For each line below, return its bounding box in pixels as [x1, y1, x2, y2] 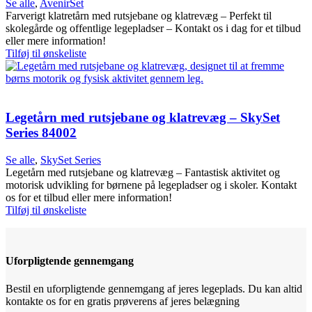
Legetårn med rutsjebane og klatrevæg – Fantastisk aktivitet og [6, 166, 280, 179]
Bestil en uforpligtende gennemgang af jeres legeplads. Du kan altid [6, 282, 302, 295]
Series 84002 [6, 125, 77, 141]
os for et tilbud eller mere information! [6, 192, 178, 204]
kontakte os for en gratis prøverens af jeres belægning [6, 295, 240, 307]
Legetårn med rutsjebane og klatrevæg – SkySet [6, 110, 280, 125]
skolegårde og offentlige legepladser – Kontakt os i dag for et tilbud [6, 22, 301, 34]
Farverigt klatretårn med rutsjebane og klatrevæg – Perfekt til [6, 9, 272, 22]
